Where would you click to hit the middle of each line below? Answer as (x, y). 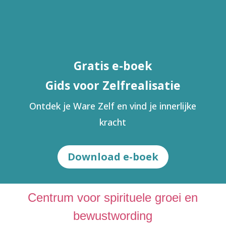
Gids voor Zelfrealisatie (113, 85)
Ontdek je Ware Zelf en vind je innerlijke (113, 106)
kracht (113, 122)
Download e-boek (113, 156)
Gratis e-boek (113, 65)
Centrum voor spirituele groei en (113, 197)
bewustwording (113, 215)
